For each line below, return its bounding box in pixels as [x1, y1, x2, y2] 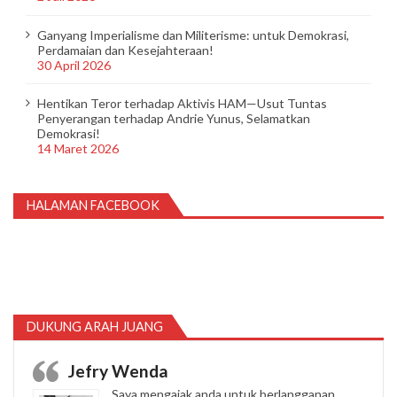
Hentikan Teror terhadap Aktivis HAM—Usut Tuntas [36, 95, 327, 111]
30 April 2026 [36, 57, 111, 73]
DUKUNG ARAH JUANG [27, 318, 163, 334]
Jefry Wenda [68, 360, 168, 381]
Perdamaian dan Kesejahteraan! [36, 42, 214, 58]
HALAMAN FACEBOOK [27, 197, 160, 213]
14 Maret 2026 [36, 140, 119, 156]
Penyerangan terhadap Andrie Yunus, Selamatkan [36, 110, 310, 126]
